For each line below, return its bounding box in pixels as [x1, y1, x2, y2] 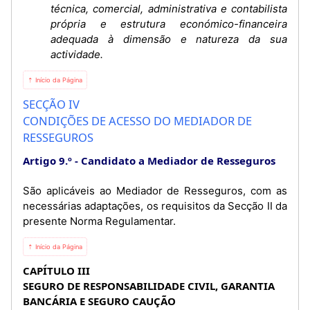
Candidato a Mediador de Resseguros [81, 153, 275, 167]
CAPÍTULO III [23, 263, 90, 277]
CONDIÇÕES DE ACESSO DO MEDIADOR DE [23, 112, 252, 129]
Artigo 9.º [23, 153, 72, 167]
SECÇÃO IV [23, 95, 80, 112]
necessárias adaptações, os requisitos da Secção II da [23, 199, 287, 212]
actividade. [51, 47, 103, 61]
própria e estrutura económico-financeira [51, 17, 287, 30]
